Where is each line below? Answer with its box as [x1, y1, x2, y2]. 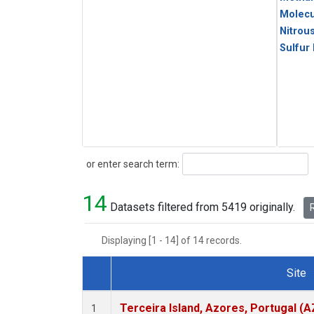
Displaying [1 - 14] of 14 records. [102, 235, 250, 247]
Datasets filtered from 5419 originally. [107, 200, 298, 214]
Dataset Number [96, 282, 176, 296]
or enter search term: [82, 158, 179, 170]
